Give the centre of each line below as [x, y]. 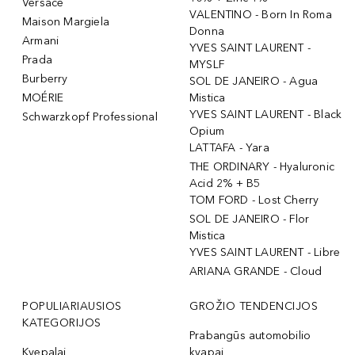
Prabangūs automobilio [250, 335]
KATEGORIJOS [62, 323]
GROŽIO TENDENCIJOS [254, 306]
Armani [41, 40]
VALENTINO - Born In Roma [261, 14]
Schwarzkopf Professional [90, 116]
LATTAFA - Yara [229, 147]
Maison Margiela [66, 21]
